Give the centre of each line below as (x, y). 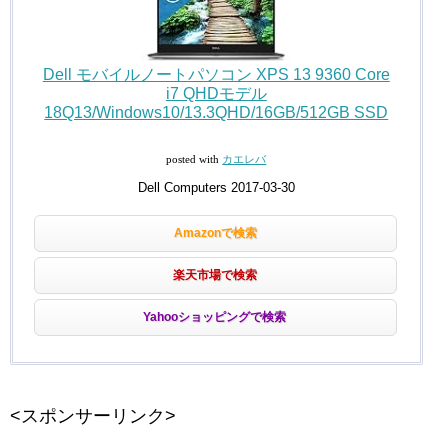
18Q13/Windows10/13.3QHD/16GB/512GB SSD (216, 113)
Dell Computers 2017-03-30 (216, 188)
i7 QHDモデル (216, 94)
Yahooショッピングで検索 (215, 317)
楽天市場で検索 (215, 275)
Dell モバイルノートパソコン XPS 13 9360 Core (216, 75)
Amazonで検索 (215, 233)
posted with (194, 160)
